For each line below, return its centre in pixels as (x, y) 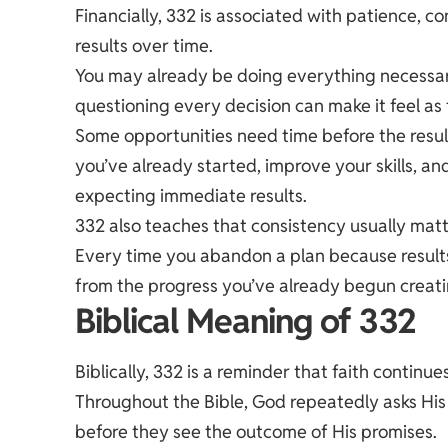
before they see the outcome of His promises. (256, 432)
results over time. (144, 45)
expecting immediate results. (191, 195)
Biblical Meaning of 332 (245, 320)
